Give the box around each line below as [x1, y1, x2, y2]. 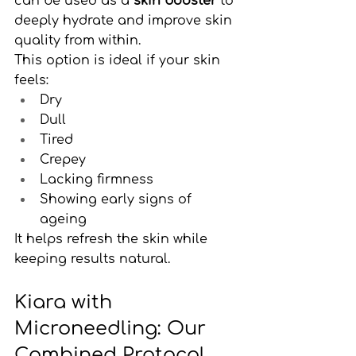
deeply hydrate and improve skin [14, 13, 236, 28]
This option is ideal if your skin [14, 52, 224, 68]
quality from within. [14, 33, 141, 48]
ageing [40, 211, 87, 226]
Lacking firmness [40, 172, 153, 187]
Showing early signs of [40, 192, 195, 207]
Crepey [40, 152, 86, 167]
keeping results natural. [14, 251, 170, 266]
